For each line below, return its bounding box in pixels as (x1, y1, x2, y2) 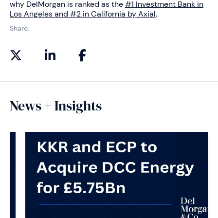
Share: (10, 23, 29, 33)
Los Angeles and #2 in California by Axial (10, 8, 156, 19)
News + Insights (10, 96, 102, 115)
